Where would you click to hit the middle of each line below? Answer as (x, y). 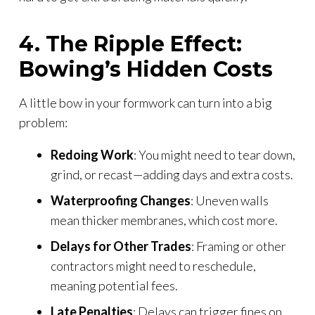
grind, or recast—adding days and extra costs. (172, 174)
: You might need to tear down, (214, 154)
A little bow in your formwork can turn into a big (146, 102)
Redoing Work (92, 154)
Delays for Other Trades (121, 246)
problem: (43, 122)
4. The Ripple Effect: (130, 44)
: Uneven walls (230, 200)
